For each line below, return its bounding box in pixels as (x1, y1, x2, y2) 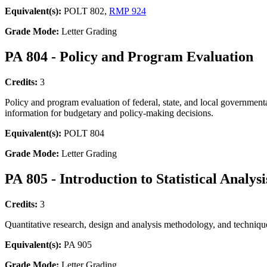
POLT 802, (61, 6, 109, 17)
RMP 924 (109, 6, 146, 17)
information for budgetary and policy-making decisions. (5, 108, 213, 119)
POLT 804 (61, 128, 104, 139)
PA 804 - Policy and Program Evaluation (5, 49, 253, 65)
